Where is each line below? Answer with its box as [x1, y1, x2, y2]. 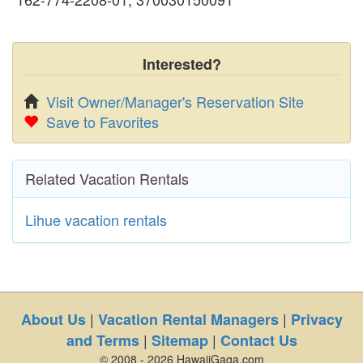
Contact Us [220, 330, 297, 351]
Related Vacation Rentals [25, 168, 189, 189]
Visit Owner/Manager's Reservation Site [46, 91, 304, 112]
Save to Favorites [46, 111, 159, 132]
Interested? [142, 53, 221, 75]
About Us [20, 309, 86, 330]
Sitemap [151, 330, 208, 351]
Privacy [290, 309, 343, 330]
